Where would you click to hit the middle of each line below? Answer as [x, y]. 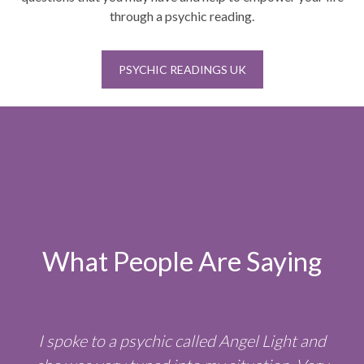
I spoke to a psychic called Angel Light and [182, 341]
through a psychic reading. [182, 15]
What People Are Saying [182, 261]
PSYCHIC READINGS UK [182, 69]
